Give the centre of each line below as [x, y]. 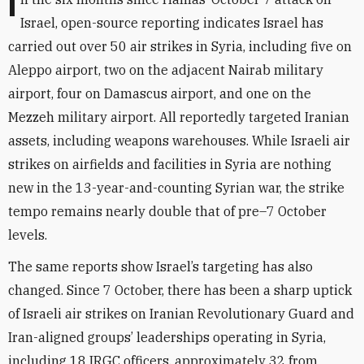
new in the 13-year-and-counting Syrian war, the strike [176, 188]
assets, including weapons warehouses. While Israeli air [179, 141]
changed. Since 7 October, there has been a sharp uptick [180, 290]
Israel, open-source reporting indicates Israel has [172, 23]
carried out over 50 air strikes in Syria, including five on [180, 46]
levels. [28, 235]
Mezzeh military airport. [84, 117]
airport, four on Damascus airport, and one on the [160, 93]
